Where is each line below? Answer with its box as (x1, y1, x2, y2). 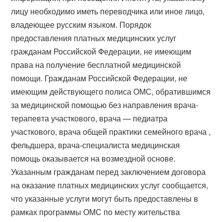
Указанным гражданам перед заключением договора (11, 166, 206, 177)
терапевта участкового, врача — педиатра (11, 112, 168, 124)
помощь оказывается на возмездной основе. (11, 152, 176, 164)
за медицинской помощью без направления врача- (11, 99, 199, 111)
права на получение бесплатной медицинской (11, 58, 181, 70)
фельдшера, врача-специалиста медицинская (11, 139, 180, 151)
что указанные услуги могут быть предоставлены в (11, 192, 199, 204)
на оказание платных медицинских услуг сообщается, (11, 179, 209, 191)
